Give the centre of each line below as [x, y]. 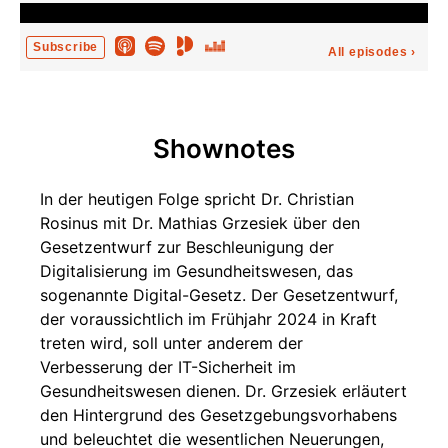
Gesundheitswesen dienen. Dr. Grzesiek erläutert [223, 391]
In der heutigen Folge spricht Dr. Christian [197, 199]
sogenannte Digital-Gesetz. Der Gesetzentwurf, [219, 295]
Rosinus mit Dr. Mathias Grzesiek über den [200, 223]
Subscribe [66, 47]
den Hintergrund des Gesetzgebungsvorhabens [218, 415]
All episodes [367, 52]
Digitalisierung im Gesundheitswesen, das [196, 271]
